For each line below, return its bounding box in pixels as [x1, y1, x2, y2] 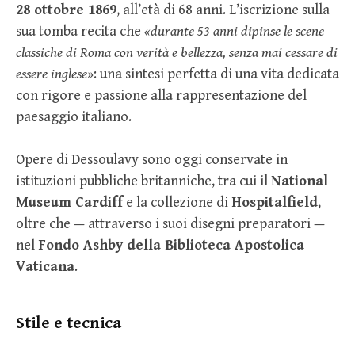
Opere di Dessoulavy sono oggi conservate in [16, 151, 288, 169]
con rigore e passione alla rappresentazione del [16, 87, 307, 105]
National [271, 173, 328, 190]
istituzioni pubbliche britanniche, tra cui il [16, 173, 271, 190]
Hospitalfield [231, 194, 318, 212]
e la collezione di [123, 194, 231, 212]
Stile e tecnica [16, 313, 121, 334]
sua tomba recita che [16, 23, 144, 40]
